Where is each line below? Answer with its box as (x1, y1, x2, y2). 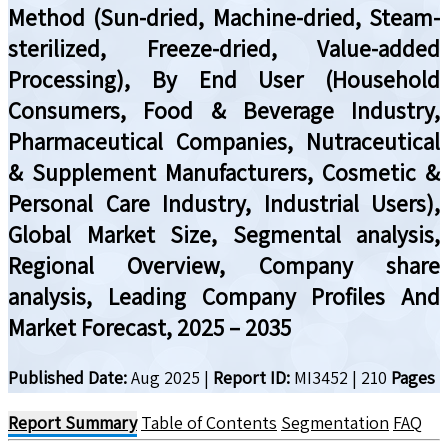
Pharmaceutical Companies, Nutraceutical (8, 125, 440, 157)
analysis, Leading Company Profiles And (8, 280, 440, 312)
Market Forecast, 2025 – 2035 (8, 311, 291, 343)
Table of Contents (141, 410, 277, 434)
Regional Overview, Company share (8, 249, 440, 281)
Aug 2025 (127, 365, 200, 389)
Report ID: (213, 365, 290, 389)
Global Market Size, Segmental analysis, (8, 218, 440, 250)
